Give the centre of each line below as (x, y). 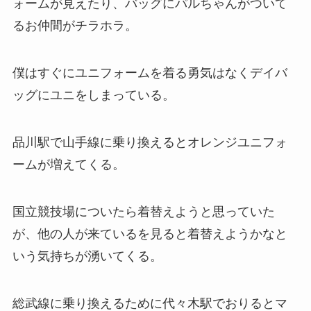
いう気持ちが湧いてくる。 (87, 256)
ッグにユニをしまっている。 (93, 95)
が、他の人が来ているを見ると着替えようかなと (150, 234)
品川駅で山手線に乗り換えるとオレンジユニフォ (150, 142)
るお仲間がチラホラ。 (75, 26)
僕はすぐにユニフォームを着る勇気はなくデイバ (150, 73)
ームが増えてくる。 (68, 164)
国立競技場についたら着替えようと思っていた (143, 211)
